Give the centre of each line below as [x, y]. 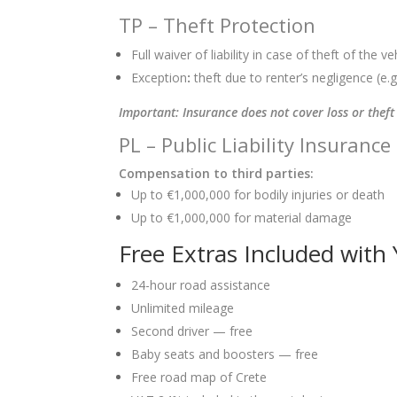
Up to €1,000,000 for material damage [242, 217]
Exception [160, 77]
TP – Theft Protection [218, 24]
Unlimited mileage [183, 307]
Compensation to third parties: [217, 173]
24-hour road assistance [201, 284]
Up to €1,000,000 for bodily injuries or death [258, 194]
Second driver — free [192, 331]
